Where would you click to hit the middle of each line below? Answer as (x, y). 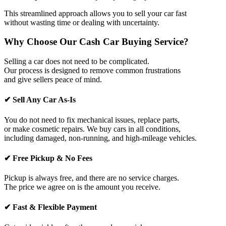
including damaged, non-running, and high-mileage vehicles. (100, 138)
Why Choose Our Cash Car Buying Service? (96, 42)
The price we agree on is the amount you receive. (82, 187)
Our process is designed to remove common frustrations (92, 71)
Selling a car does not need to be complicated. (77, 62)
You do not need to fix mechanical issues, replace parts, (92, 120)
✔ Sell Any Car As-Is (40, 100)
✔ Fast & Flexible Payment (50, 207)
